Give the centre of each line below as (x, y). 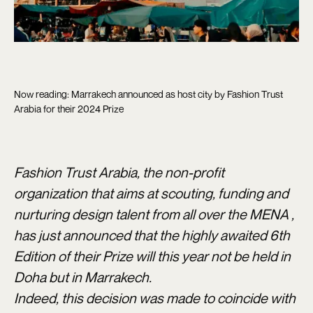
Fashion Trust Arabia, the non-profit (119, 172)
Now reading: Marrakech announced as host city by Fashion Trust (148, 94)
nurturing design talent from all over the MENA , (154, 214)
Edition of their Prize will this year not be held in (152, 256)
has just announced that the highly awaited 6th (152, 235)
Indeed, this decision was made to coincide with (155, 298)
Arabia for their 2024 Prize (69, 108)
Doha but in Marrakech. (83, 277)
